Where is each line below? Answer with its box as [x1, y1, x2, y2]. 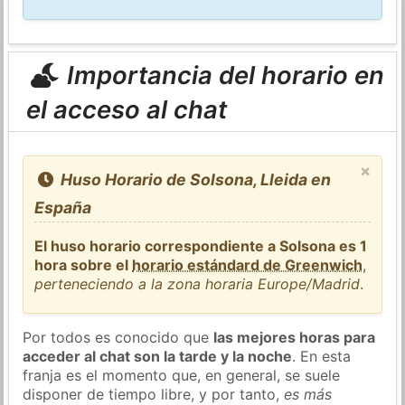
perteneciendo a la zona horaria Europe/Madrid [34, 274, 361, 293]
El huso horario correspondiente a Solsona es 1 [34, 236, 368, 255]
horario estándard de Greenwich [132, 255, 363, 274]
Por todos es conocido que [23, 327, 214, 346]
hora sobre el [34, 255, 133, 274]
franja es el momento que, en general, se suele [23, 365, 341, 384]
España [34, 197, 92, 217]
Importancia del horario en [60, 59, 384, 90]
